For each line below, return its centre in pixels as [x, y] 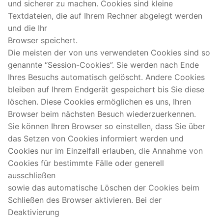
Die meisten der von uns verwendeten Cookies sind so [109, 52]
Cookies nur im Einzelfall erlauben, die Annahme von [105, 151]
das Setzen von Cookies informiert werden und [96, 138]
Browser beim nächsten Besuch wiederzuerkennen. [102, 114]
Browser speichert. [43, 40]
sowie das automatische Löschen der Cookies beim [104, 187]
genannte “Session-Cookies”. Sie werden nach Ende [103, 65]
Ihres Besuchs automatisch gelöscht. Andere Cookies [106, 77]
